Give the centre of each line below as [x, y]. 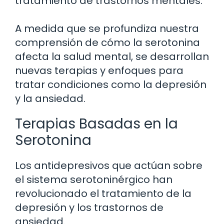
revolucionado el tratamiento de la [103, 194]
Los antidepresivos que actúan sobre [109, 166]
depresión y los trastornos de [89, 208]
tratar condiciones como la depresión [111, 85]
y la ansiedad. [50, 99]
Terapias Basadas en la [96, 124]
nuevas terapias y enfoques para [99, 71]
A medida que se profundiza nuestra [107, 29]
